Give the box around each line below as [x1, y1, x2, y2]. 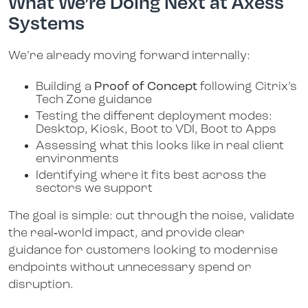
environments [36, 152, 119, 166]
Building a [36, 80, 94, 93]
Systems [8, 10, 85, 34]
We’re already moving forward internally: [8, 49, 250, 63]
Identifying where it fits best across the [36, 168, 266, 182]
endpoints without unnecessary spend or [8, 261, 252, 274]
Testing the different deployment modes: [36, 109, 272, 123]
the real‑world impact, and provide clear [8, 226, 245, 240]
